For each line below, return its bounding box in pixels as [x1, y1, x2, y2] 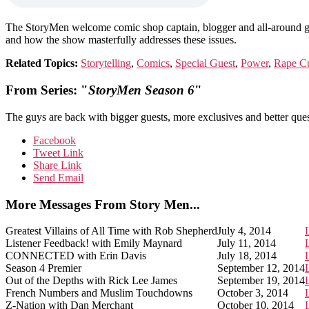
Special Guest [175, 57, 235, 70]
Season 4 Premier [6, 262, 81, 275]
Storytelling [81, 57, 131, 70]
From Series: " [6, 83, 88, 98]
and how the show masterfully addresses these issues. [6, 34, 237, 46]
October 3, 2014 [217, 287, 288, 299]
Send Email [33, 171, 83, 183]
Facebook [33, 134, 76, 146]
